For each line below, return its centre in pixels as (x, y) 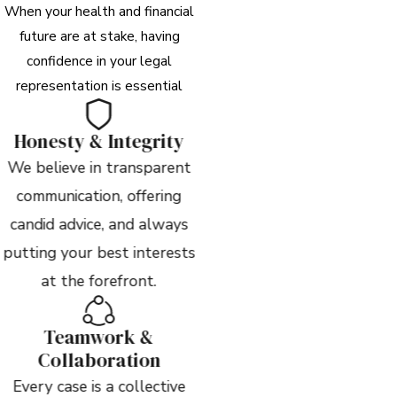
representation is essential (99, 85)
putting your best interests (99, 252)
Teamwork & (99, 338)
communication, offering (99, 195)
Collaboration (99, 361)
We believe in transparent (99, 167)
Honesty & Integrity (99, 141)
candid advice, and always (99, 224)
